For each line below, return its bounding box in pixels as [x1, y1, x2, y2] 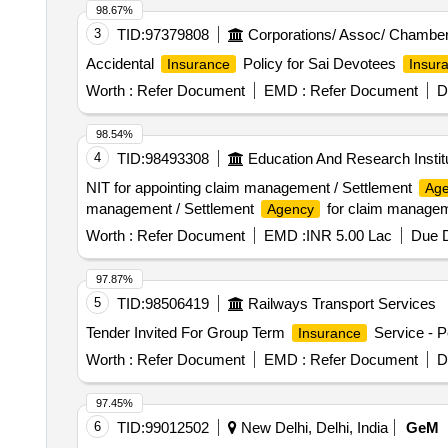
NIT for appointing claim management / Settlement [85, 179, 416, 196]
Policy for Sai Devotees [238, 55, 400, 72]
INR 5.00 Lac [305, 227, 392, 244]
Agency [266, 201, 314, 217]
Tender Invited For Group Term [85, 324, 289, 341]
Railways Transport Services [247, 295, 436, 312]
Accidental [85, 55, 158, 72]
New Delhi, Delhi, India [236, 419, 388, 436]
